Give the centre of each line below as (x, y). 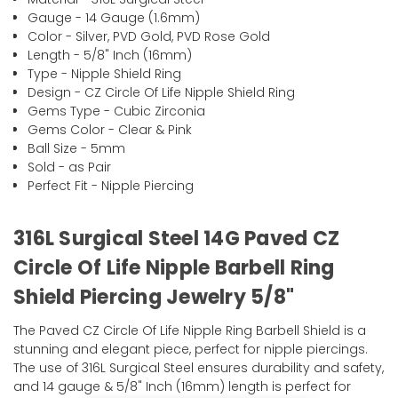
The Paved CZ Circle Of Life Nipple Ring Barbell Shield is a (190, 331)
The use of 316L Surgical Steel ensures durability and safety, (199, 368)
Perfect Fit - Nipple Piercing (111, 186)
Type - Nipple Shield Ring (105, 74)
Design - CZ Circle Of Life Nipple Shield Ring (162, 93)
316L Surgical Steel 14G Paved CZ (176, 239)
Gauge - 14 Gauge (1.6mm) (114, 18)
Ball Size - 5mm (77, 149)
